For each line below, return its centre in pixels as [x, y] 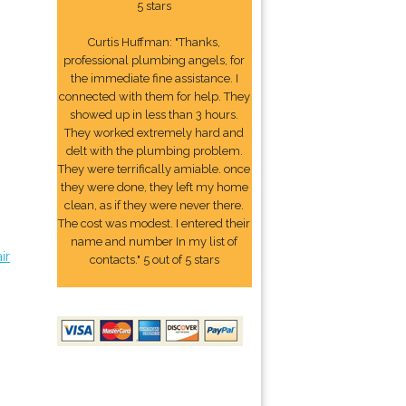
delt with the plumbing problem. [154, 151]
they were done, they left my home [154, 187]
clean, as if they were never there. [155, 205]
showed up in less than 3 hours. [155, 115]
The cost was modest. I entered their [155, 223]
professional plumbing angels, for [155, 60]
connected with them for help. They [154, 97]
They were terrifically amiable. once [155, 169]
